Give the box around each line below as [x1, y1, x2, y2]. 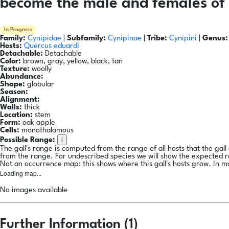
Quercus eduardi [24, 42, 79, 51]
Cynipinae [108, 35, 144, 43]
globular [25, 81, 54, 89]
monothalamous [19, 127, 74, 135]
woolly [30, 65, 52, 74]
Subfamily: [67, 35, 106, 43]
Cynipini [169, 35, 199, 43]
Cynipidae [28, 35, 63, 43]
